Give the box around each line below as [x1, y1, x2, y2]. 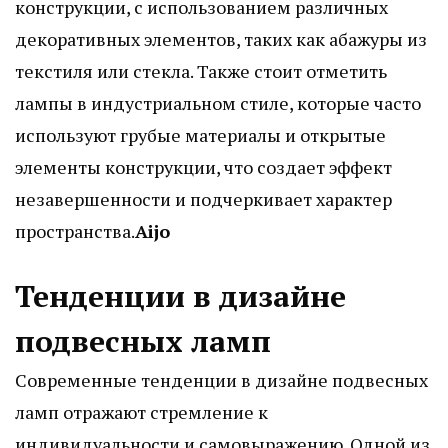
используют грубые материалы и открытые [15, 122, 386, 147]
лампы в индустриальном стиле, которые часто [15, 90, 421, 115]
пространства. [15, 218, 135, 243]
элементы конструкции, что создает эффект [15, 154, 392, 179]
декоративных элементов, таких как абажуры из [15, 26, 427, 51]
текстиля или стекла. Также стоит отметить [15, 58, 387, 83]
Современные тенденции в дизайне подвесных [15, 367, 428, 392]
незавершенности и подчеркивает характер [15, 186, 392, 211]
